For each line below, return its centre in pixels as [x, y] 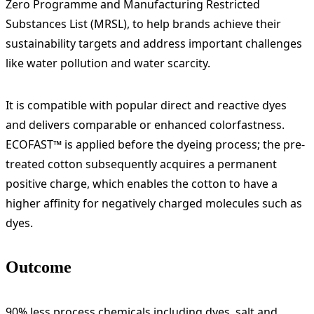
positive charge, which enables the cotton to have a [142, 183]
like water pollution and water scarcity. [108, 63]
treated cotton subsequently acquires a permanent [141, 164]
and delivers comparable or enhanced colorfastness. [145, 124]
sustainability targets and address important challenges [154, 43]
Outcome [39, 267]
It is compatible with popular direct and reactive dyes [146, 105]
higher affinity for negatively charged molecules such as [154, 203]
